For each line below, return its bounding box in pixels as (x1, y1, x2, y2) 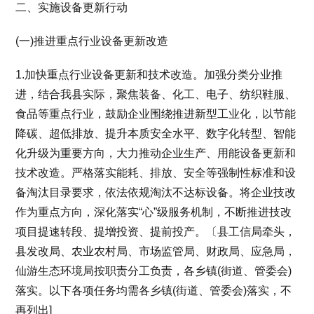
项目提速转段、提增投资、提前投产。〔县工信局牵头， (15, 225, 296, 238)
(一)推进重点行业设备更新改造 (15, 34, 169, 47)
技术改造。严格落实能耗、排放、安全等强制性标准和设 (15, 166, 296, 179)
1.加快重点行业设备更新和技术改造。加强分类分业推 (15, 68, 283, 81)
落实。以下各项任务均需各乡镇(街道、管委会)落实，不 (15, 284, 292, 296)
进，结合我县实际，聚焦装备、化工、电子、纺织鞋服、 (15, 88, 296, 100)
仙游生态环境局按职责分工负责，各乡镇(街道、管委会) (15, 264, 292, 277)
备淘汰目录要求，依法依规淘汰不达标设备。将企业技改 (15, 186, 296, 198)
